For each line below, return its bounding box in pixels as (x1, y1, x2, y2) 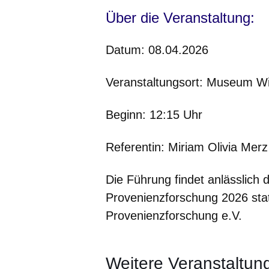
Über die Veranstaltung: (106, 10, 255, 26)
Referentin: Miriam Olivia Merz (106, 141, 268, 154)
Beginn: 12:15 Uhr (106, 108, 202, 122)
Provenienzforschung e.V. (106, 209, 246, 223)
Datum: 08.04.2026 (106, 43, 208, 57)
